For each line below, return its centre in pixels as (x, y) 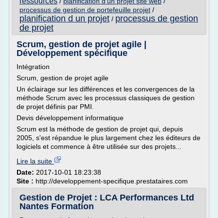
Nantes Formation (57, 206)
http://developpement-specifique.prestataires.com (112, 181)
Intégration (33, 67)
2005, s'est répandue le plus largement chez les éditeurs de (109, 138)
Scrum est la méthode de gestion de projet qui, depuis (100, 129)
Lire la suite (35, 161)
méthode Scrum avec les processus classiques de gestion (106, 98)
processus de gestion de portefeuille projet (85, 10)
